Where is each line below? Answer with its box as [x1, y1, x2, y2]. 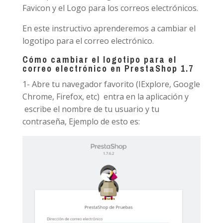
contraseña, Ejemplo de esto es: [22, 116, 140, 127]
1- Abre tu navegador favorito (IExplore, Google [22, 79, 200, 90]
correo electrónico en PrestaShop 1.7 [22, 62, 194, 75]
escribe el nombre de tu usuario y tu [22, 104, 159, 114]
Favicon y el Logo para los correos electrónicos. [22, 2, 198, 13]
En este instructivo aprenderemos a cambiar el [22, 23, 196, 34]
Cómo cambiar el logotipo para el [22, 53, 177, 66]
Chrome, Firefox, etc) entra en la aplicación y [22, 91, 189, 102]
